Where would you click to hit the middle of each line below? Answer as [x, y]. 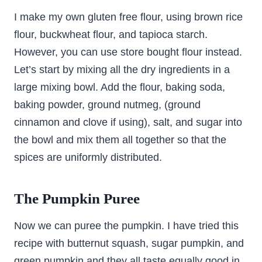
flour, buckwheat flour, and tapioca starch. [111, 34]
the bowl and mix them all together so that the [120, 139]
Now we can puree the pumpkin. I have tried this [126, 225]
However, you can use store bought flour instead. [128, 52]
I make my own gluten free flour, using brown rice [128, 17]
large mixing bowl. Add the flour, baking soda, [120, 87]
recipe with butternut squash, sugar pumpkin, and [129, 243]
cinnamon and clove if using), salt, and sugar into [128, 122]
